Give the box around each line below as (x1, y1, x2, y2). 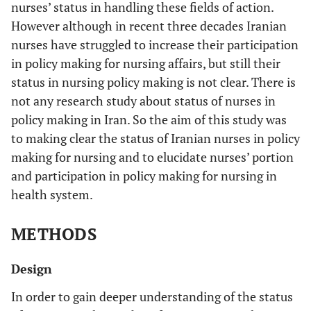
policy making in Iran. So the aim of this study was (11, 110, 287, 128)
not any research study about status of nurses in (11, 92, 276, 109)
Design (11, 260, 52, 277)
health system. (11, 185, 93, 203)
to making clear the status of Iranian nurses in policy (11, 129, 300, 146)
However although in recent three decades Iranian (11, 17, 287, 34)
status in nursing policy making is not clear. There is (11, 73, 296, 90)
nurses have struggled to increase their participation (11, 35, 299, 53)
